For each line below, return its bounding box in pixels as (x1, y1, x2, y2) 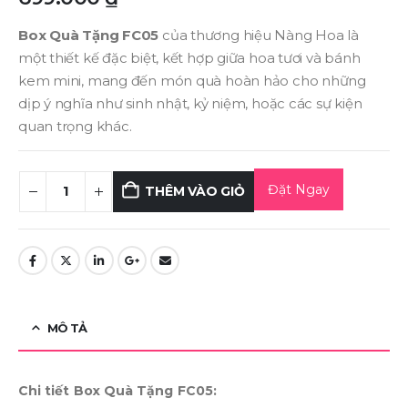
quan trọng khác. (18, 117, 132, 135)
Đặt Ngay (267, 180, 330, 198)
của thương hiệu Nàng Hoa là (158, 26, 359, 44)
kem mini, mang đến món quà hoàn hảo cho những (18, 72, 366, 89)
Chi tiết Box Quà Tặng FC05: (18, 382, 217, 399)
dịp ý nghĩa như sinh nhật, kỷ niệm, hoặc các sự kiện (18, 95, 362, 112)
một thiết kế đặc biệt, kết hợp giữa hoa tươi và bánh (18, 49, 361, 66)
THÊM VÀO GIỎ (145, 183, 245, 200)
